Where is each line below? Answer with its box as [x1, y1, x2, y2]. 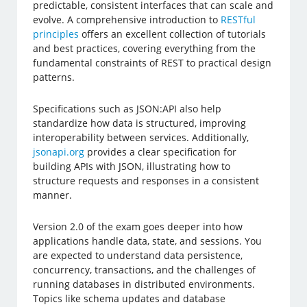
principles [33, 27, 79, 41]
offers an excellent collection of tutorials [79, 27, 267, 41]
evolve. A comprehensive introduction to [33, 13, 221, 27]
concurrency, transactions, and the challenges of [33, 263, 256, 277]
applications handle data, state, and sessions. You [33, 234, 262, 248]
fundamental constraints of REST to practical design [33, 56, 272, 70]
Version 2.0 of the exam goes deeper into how [33, 220, 243, 234]
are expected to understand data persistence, [33, 249, 243, 262]
